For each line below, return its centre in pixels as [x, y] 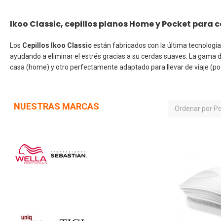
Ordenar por [193, 109]
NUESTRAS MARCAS [55, 106]
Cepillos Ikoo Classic [58, 45]
